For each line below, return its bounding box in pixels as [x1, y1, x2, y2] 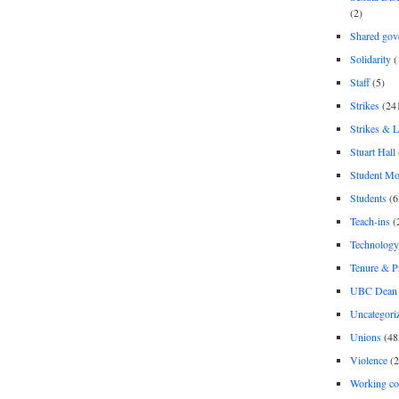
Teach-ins [349, 213, 390, 228]
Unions [349, 329, 381, 344]
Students [349, 190, 387, 205]
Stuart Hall [349, 143, 395, 159]
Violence [349, 352, 387, 367]
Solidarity [349, 51, 391, 66]
